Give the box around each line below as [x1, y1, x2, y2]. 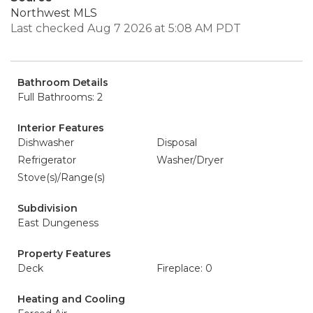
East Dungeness [17, 217, 99, 229]
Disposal [156, 136, 197, 149]
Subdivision [17, 202, 78, 214]
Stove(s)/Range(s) [17, 171, 105, 184]
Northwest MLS [10, 6, 97, 20]
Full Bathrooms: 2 [17, 91, 103, 103]
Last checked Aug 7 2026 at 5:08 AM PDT [10, 22, 241, 35]
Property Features [17, 247, 111, 260]
